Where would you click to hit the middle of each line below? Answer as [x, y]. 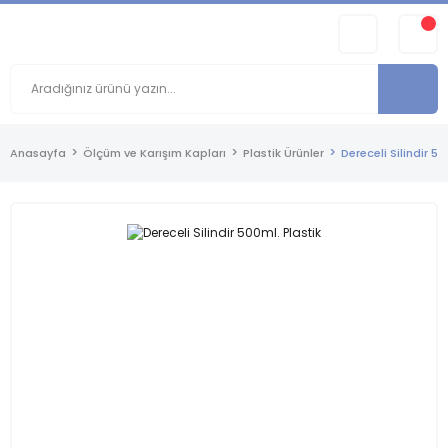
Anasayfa [38, 153]
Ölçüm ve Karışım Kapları [154, 153]
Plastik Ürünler [283, 153]
